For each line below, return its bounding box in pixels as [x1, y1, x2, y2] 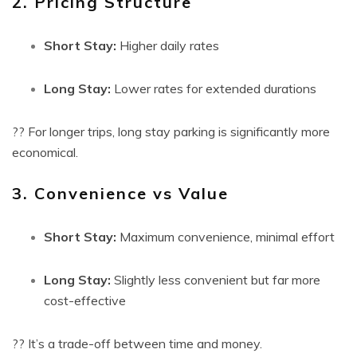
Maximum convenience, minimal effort [116, 229, 335, 245]
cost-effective [44, 292, 126, 308]
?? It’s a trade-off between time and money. [12, 335, 262, 351]
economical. [12, 144, 78, 160]
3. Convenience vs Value [12, 183, 229, 203]
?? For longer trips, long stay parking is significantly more [12, 124, 330, 139]
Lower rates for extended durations [111, 80, 316, 96]
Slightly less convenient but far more [111, 272, 320, 288]
